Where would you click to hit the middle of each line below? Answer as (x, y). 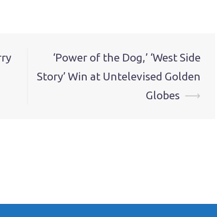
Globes (163, 95)
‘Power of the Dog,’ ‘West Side (127, 57)
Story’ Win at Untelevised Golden (119, 76)
